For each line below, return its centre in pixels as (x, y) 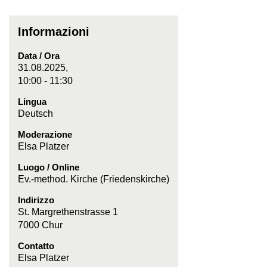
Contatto (36, 246)
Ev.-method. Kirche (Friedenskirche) (94, 179)
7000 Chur (40, 225)
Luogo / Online (49, 167)
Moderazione (45, 134)
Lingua (32, 102)
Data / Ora (39, 56)
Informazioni (54, 32)
